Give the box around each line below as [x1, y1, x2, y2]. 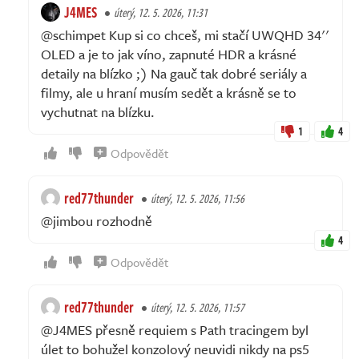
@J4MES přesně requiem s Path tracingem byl [41, 319, 309, 340]
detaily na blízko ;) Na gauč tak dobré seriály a [41, 63, 307, 83]
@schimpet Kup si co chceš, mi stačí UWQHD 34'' [41, 24, 329, 45]
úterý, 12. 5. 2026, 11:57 [151, 298, 244, 316]
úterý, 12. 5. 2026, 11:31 [114, 3, 208, 21]
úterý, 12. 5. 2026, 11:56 [151, 189, 244, 207]
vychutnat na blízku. [41, 101, 155, 122]
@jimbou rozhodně [41, 210, 152, 231]
